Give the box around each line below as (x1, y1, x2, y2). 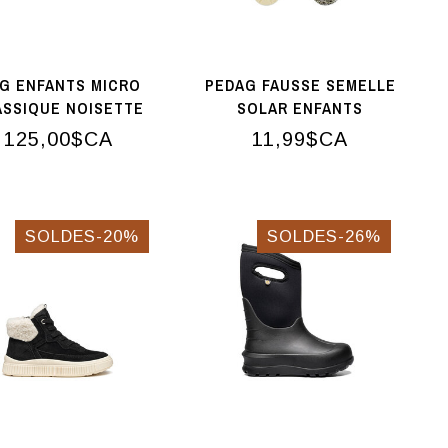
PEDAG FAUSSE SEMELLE (204, 74, 396, 97)
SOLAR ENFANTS (237, 97, 364, 120)
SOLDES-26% (267, 227, 381, 246)
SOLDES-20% (25, 227, 140, 246)
